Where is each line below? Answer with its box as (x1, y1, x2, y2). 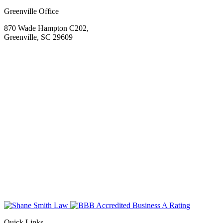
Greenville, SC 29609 (4, 32, 73, 41)
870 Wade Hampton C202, (4, 23, 89, 32)
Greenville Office (4, 6, 59, 15)
